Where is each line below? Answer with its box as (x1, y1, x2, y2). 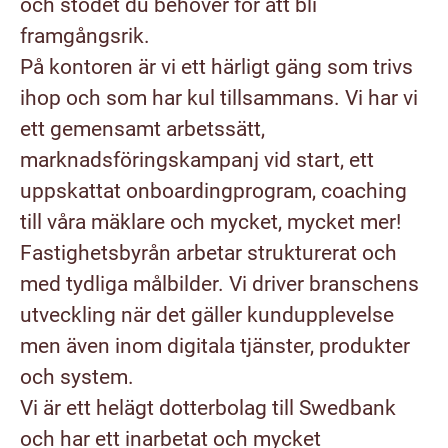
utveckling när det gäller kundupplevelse (20, 303, 394, 327)
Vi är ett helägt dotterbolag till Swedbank (20, 396, 396, 420)
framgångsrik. (20, 24, 150, 48)
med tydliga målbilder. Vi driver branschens (20, 272, 419, 296)
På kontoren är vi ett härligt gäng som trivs (20, 55, 413, 79)
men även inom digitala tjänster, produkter (20, 334, 410, 358)
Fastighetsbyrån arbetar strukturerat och (20, 241, 397, 265)
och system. (20, 365, 134, 389)
